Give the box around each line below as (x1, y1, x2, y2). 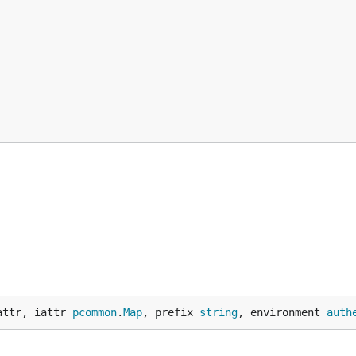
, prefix (142, 306, 199, 319)
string (199, 306, 238, 319)
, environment (238, 306, 327, 319)
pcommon (72, 306, 117, 319)
